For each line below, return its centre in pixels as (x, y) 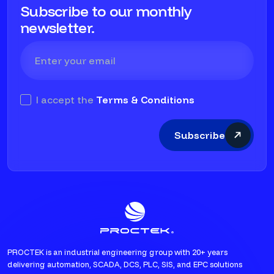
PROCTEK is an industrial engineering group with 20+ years (117, 252)
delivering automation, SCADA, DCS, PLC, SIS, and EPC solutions (125, 265)
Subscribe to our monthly (106, 11)
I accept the (65, 100)
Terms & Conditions (145, 100)
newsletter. (57, 28)
